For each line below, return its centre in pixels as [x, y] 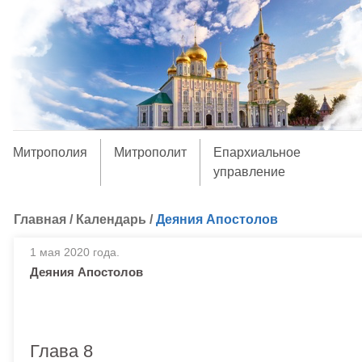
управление [249, 172]
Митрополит [150, 152]
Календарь [111, 219]
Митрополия [50, 152]
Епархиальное [257, 152]
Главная [40, 219]
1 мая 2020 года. [75, 252]
